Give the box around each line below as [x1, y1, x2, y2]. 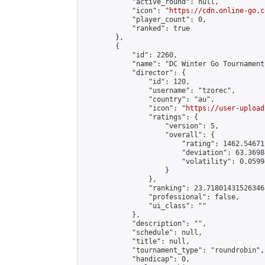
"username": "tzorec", [82, 86, 235, 95]
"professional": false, [82, 193, 240, 201]
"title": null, [82, 237, 190, 245]
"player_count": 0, [82, 15, 206, 24]
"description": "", [82, 219, 206, 228]
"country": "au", [82, 95, 215, 104]
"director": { [82, 69, 186, 77]
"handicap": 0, [82, 255, 190, 263]
